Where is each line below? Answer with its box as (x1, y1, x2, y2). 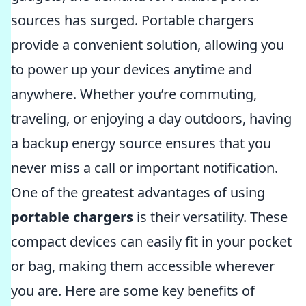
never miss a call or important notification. (11, 158, 278, 177)
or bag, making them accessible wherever (11, 257, 275, 275)
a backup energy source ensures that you (11, 134, 271, 152)
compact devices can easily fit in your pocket (11, 232, 292, 251)
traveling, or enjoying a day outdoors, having (11, 109, 292, 128)
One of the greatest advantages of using (11, 183, 265, 201)
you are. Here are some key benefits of (11, 281, 255, 300)
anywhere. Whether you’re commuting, (11, 85, 257, 103)
